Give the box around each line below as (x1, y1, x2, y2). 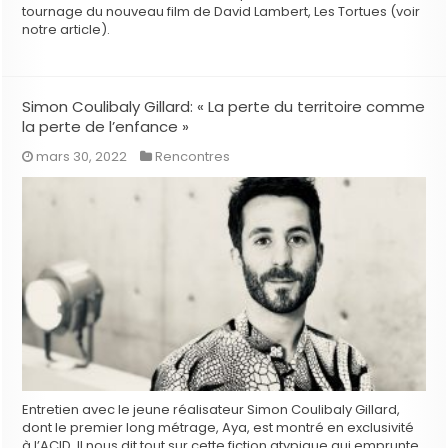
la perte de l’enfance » (22, 115, 190, 137)
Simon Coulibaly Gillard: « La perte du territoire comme (22, 95, 426, 117)
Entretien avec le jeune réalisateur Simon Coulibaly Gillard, (22, 400, 401, 420)
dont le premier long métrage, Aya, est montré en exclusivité (22, 418, 415, 438)
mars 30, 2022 (36, 146, 128, 166)
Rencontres (155, 146, 231, 166)
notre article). (22, 19, 111, 39)
